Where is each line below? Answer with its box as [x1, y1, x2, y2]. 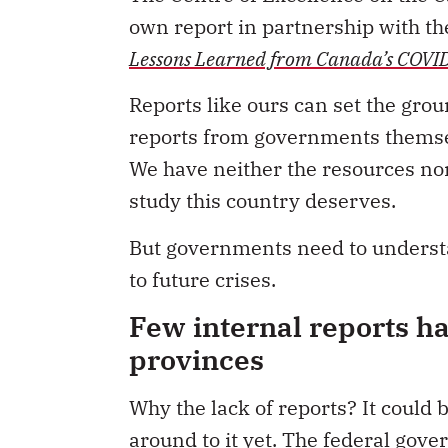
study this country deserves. [129, 187, 396, 215]
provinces [129, 340, 264, 378]
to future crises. [129, 265, 276, 293]
